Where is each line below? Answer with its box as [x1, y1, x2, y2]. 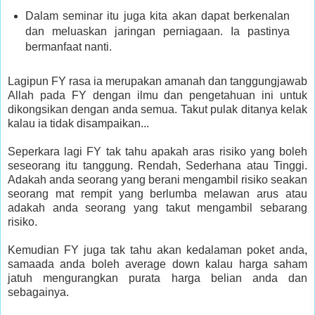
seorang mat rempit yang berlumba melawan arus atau [8, 188, 307, 200]
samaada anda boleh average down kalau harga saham [8, 258, 307, 271]
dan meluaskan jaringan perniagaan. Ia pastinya [25, 25, 290, 38]
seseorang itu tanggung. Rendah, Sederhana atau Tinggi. [8, 160, 307, 172]
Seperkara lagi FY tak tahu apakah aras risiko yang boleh [8, 146, 307, 158]
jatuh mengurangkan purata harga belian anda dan [8, 272, 307, 285]
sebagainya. [8, 286, 69, 299]
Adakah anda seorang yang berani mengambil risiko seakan [8, 174, 307, 186]
